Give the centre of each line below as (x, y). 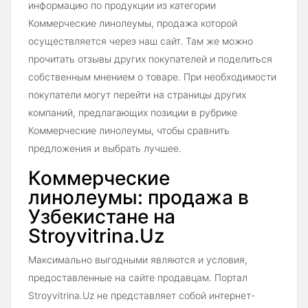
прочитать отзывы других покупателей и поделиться (150, 59)
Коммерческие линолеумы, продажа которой (133, 23)
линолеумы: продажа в (139, 198)
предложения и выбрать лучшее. (105, 148)
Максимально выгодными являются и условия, (138, 260)
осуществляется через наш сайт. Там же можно (141, 41)
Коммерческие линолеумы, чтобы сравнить (129, 131)
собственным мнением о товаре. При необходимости (152, 77)
